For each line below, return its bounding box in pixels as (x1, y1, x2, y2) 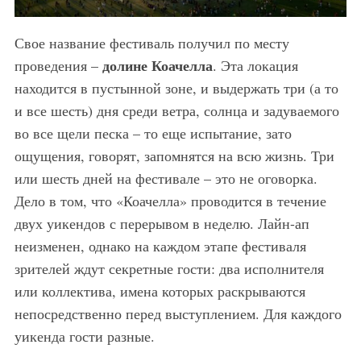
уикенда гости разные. (14, 326, 155, 346)
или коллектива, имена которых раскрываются (14, 281, 305, 301)
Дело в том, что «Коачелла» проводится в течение (14, 191, 326, 211)
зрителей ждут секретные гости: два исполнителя (14, 259, 324, 279)
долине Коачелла (102, 55, 213, 77)
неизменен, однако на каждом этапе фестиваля (14, 236, 306, 256)
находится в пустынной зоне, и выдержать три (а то (14, 78, 338, 98)
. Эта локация (212, 56, 298, 76)
